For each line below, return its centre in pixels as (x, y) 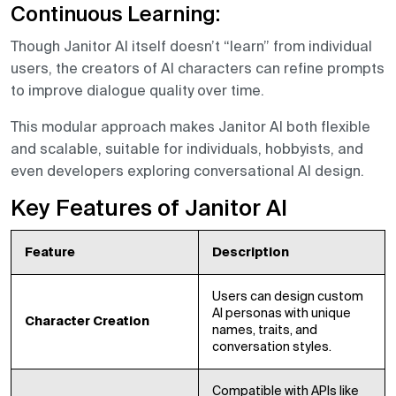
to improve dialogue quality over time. (137, 91)
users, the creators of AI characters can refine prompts (198, 69)
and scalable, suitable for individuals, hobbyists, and (187, 149)
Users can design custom (288, 297)
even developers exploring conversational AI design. (187, 171)
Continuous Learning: (115, 16)
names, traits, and (265, 330)
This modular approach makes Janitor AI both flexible (190, 127)
